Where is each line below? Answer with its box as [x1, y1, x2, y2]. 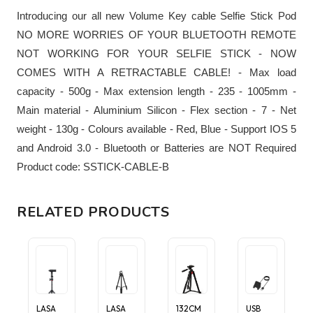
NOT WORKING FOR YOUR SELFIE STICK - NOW [17, 48, 296, 60]
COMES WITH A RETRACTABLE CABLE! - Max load [17, 66, 296, 79]
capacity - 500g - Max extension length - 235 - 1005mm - [17, 85, 296, 98]
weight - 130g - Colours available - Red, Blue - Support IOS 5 [17, 123, 296, 136]
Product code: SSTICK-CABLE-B [17, 161, 169, 173]
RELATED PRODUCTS [17, 203, 170, 222]
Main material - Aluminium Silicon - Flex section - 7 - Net [17, 104, 296, 117]
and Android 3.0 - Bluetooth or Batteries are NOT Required [17, 142, 296, 154]
